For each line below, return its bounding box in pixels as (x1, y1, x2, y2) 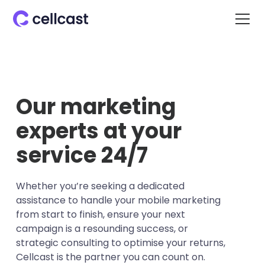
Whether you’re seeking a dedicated (15, 179, 185, 193)
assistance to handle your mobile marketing (15, 193, 221, 207)
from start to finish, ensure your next (15, 208, 185, 221)
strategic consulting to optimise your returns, (15, 236, 225, 250)
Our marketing (15, 92, 176, 122)
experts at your (15, 116, 182, 146)
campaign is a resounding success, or (15, 222, 188, 235)
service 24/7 (15, 140, 148, 170)
